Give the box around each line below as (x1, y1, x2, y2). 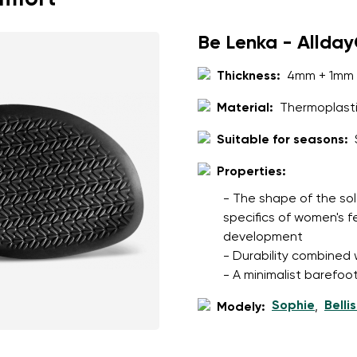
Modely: (217, 301, 265, 314)
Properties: (217, 166, 286, 178)
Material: (217, 102, 273, 115)
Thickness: (217, 70, 280, 83)
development (223, 231, 303, 244)
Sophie (272, 300, 315, 312)
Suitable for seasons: (217, 134, 348, 147)
